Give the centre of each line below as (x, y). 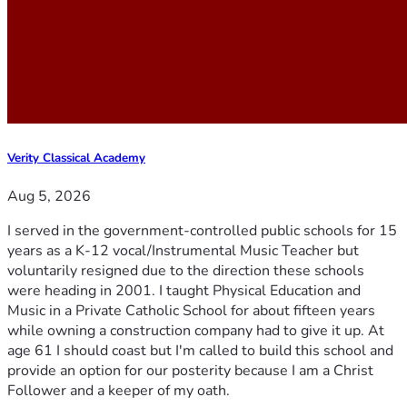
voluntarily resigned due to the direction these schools (186, 270)
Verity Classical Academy (76, 158)
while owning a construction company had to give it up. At (196, 330)
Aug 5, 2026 (49, 196)
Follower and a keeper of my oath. (119, 390)
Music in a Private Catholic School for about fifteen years (191, 310)
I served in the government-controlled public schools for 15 (202, 230)
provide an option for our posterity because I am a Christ (190, 370)
